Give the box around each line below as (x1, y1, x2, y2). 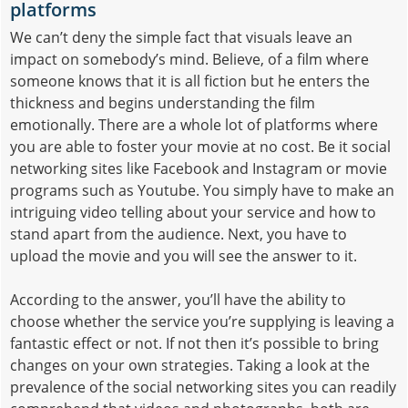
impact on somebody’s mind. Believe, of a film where (10, 48, 369, 69)
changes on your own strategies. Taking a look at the (10, 354, 370, 375)
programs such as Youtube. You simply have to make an (10, 179, 394, 200)
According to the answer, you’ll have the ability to (10, 289, 346, 310)
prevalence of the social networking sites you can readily (10, 376, 396, 397)
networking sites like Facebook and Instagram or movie (10, 158, 387, 178)
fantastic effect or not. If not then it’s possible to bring (10, 332, 379, 353)
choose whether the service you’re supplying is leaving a (10, 311, 394, 331)
